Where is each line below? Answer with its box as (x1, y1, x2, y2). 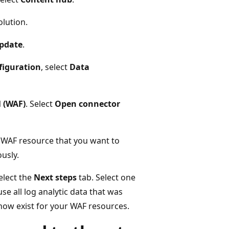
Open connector (55, 98, 120, 109)
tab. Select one (77, 171, 135, 183)
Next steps (34, 171, 77, 183)
